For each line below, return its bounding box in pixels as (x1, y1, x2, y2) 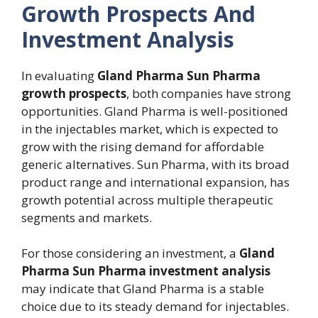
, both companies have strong (126, 84, 291, 102)
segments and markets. (21, 209, 152, 226)
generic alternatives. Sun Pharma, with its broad (21, 155, 290, 172)
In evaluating (21, 67, 97, 84)
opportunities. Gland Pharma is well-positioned (21, 102, 288, 119)
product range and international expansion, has (21, 173, 290, 190)
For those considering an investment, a (21, 245, 239, 262)
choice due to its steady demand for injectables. (21, 298, 289, 315)
